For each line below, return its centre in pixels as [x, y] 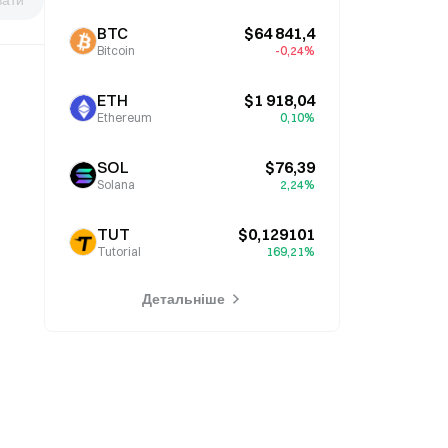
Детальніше [183, 299]
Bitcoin [116, 50]
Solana [116, 184]
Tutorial [119, 251]
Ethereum [124, 117]
